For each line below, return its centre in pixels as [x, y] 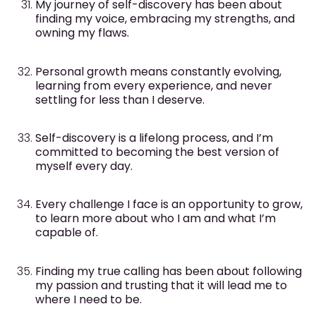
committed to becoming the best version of [157, 152]
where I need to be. [89, 299]
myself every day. [84, 166]
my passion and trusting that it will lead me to [161, 285]
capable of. [67, 233]
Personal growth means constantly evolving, [158, 71]
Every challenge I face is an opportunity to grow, [169, 205]
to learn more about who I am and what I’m [156, 219]
